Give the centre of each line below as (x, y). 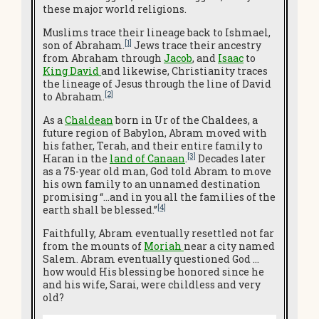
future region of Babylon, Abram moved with (155, 133)
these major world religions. (115, 9)
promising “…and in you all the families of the (159, 197)
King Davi (68, 71)
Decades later (231, 158)
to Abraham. (74, 96)
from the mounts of (93, 246)
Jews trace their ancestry (197, 45)
